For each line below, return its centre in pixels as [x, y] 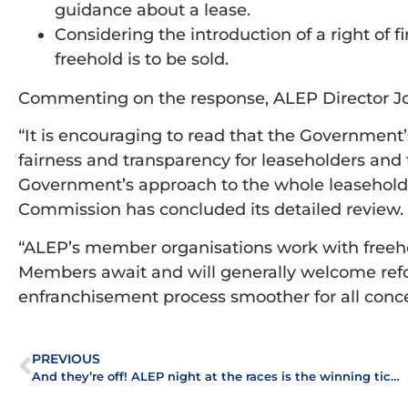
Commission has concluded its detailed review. [211, 210]
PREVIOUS [66, 358]
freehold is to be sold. [142, 59]
